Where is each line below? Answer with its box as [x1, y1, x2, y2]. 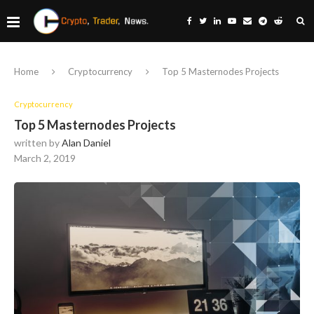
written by [14, 137, 62, 149]
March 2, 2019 [14, 152, 76, 164]
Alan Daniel [62, 137, 111, 149]
